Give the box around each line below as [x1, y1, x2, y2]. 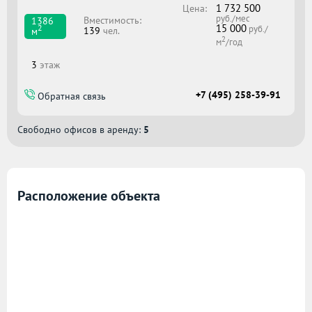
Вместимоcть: [83, 13, 141, 26]
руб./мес [215, 13, 250, 25]
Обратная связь [35, 90, 106, 103]
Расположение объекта [17, 186, 160, 205]
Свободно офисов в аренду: [17, 123, 143, 136]
